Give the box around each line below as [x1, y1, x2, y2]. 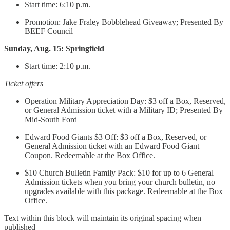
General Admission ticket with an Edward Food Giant [25, 142, 199, 151]
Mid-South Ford [25, 115, 77, 124]
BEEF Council [25, 27, 73, 36]
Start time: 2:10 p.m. [25, 62, 92, 71]
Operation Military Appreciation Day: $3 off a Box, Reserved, [25, 97, 226, 106]
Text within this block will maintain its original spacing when [4, 214, 201, 223]
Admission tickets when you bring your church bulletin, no [25, 178, 215, 187]
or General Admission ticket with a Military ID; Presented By [25, 106, 223, 115]
